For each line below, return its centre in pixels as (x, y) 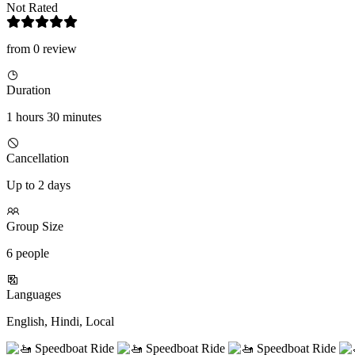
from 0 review (42, 49)
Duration (29, 90)
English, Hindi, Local (60, 322)
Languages (34, 295)
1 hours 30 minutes (54, 117)
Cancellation (38, 158)
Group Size (35, 227)
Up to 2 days (38, 185)
